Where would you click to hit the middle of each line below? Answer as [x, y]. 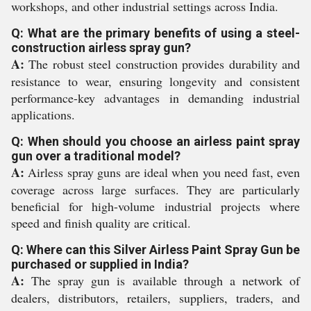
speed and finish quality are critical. [101, 223]
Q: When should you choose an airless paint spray [155, 141]
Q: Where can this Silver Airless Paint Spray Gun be [155, 250]
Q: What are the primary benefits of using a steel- [155, 33]
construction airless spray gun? [101, 48]
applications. [43, 115]
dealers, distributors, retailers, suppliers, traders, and [155, 298]
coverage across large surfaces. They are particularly [155, 190]
